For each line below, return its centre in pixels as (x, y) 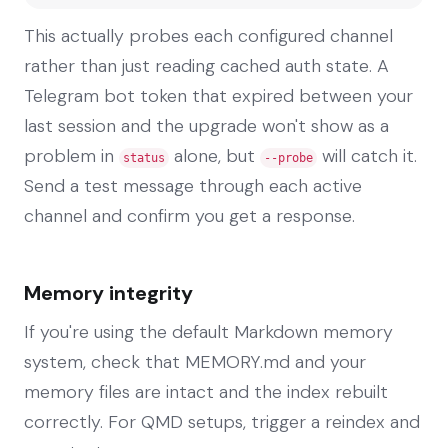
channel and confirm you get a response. (189, 215)
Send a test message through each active (193, 185)
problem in (71, 155)
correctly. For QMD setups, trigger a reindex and (222, 421)
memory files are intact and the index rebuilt (206, 391)
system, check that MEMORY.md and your (195, 361)
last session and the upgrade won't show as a (206, 125)
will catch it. (367, 155)
